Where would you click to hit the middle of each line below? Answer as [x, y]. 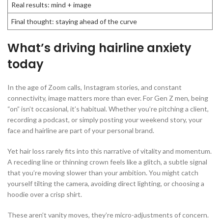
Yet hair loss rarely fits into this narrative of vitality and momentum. [110, 151]
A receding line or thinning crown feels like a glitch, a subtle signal [107, 162]
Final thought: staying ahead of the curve [74, 22]
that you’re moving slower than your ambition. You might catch [103, 173]
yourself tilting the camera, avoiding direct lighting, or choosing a [106, 184]
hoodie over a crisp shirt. [45, 194]
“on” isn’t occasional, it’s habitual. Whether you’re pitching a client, [108, 109]
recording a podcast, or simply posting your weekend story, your [105, 120]
